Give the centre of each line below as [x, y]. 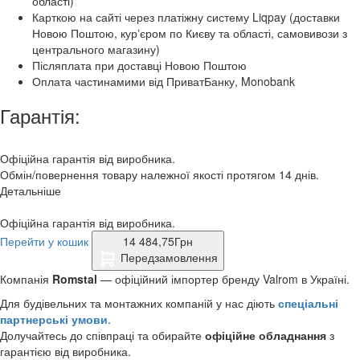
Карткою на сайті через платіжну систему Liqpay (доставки [186, 16]
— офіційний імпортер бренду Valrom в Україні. [223, 279]
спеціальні [308, 303]
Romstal [75, 279]
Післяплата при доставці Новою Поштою [139, 65]
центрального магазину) [96, 49]
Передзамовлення [169, 257]
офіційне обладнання [266, 335]
